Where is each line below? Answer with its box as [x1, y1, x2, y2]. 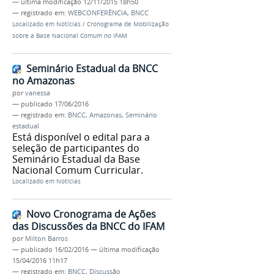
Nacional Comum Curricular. [12, 163, 143, 177]
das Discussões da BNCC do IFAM [12, 219, 165, 233]
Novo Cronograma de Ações [26, 207, 156, 221]
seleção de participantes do [12, 141, 139, 155]
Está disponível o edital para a [12, 130, 150, 144]
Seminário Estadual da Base [12, 152, 140, 166]
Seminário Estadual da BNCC [26, 62, 158, 76]
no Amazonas [12, 74, 75, 88]
